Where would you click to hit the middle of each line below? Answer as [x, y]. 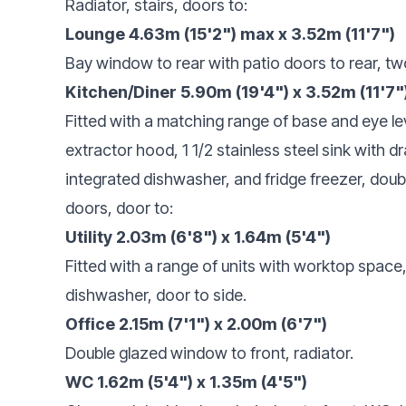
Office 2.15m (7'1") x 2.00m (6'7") [196, 324]
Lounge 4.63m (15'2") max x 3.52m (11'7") [230, 34]
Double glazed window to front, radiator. [209, 353]
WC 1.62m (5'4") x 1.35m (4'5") [186, 382]
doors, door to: [119, 208]
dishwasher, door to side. [156, 295]
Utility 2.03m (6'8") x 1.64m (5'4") [198, 237]
